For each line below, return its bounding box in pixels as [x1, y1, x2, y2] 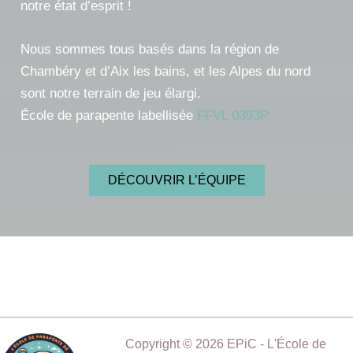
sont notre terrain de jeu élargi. [20, 86, 201, 102]
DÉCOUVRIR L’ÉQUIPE [107, 173, 246, 187]
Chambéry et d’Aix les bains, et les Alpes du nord [20, 64, 310, 80]
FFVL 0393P [196, 108, 269, 124]
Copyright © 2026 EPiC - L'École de [124, 336, 326, 351]
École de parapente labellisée [20, 108, 197, 124]
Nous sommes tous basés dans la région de [20, 42, 279, 58]
